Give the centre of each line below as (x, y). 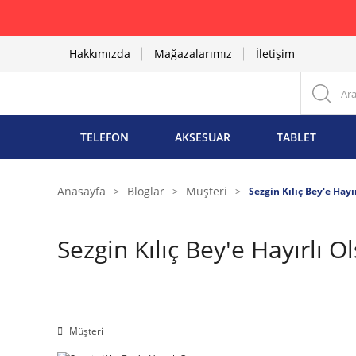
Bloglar (146, 191)
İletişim (275, 54)
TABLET (296, 137)
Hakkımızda (100, 54)
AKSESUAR (203, 137)
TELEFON (104, 137)
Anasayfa (81, 191)
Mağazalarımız (193, 54)
